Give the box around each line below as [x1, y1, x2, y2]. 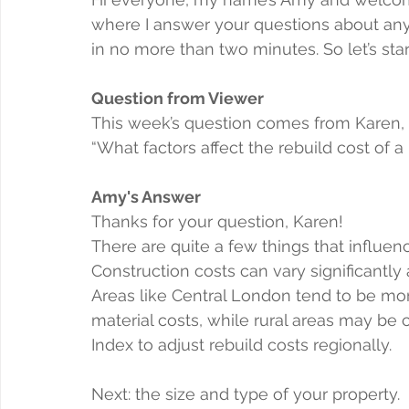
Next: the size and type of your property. [91, 383, 400, 404]
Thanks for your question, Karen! [91, 211, 343, 231]
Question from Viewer [91, 88, 264, 108]
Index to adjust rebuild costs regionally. [91, 334, 392, 354]
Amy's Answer [91, 186, 201, 206]
